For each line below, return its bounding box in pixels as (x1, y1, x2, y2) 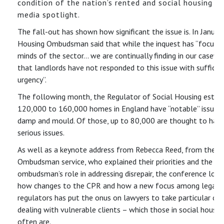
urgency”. (17, 74, 46, 84)
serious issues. (17, 127, 64, 137)
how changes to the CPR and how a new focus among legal (17, 180, 218, 190)
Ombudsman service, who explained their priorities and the (17, 156, 212, 166)
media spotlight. (17, 9, 80, 19)
